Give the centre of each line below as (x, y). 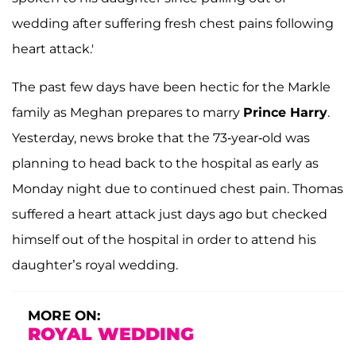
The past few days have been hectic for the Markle (171, 87)
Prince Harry (285, 112)
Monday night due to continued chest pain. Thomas (178, 189)
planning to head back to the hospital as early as (165, 163)
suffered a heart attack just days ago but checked (170, 214)
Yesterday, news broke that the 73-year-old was (161, 138)
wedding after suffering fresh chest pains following (173, 23)
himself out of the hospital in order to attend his (164, 240)
